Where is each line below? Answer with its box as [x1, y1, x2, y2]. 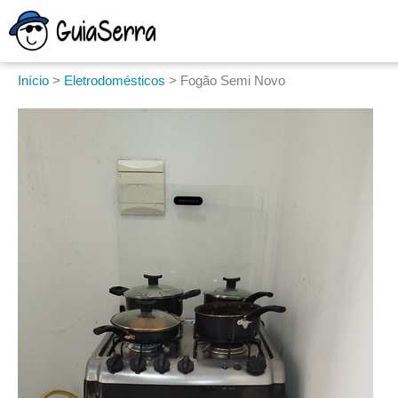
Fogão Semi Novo [180, 73, 285, 88]
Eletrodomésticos [64, 73, 165, 88]
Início [18, 73, 49, 88]
